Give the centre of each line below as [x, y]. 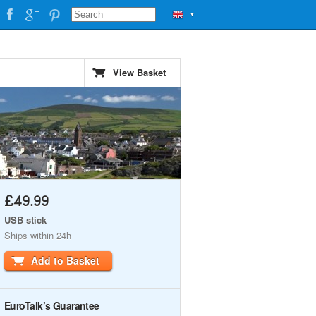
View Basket [139, 72]
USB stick [25, 220]
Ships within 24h [38, 235]
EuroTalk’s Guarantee [52, 305]
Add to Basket [65, 260]
